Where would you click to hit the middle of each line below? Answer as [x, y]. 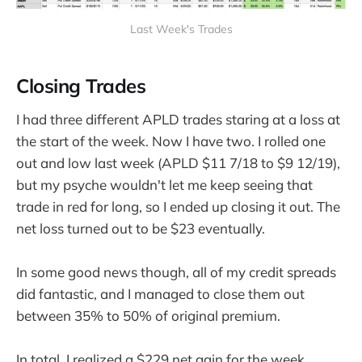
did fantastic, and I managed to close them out [160, 294]
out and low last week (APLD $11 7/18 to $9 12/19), [178, 163]
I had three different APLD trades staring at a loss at [178, 120]
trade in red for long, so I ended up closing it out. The [178, 207]
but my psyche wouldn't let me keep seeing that [164, 185]
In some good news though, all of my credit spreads [176, 272]
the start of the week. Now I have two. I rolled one [171, 141]
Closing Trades [81, 86]
